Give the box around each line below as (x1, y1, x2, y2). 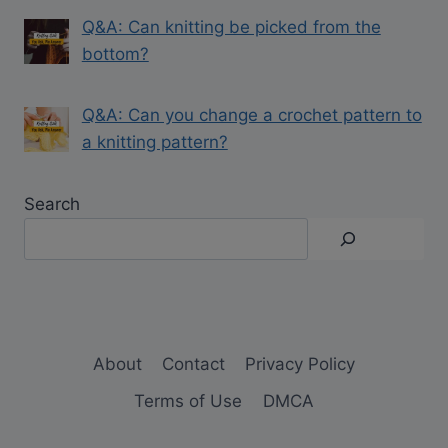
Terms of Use (134, 391, 243, 412)
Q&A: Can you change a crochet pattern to (81, 105, 422, 126)
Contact (162, 354, 225, 375)
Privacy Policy (245, 354, 356, 375)
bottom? (81, 43, 149, 64)
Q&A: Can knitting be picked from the (81, 16, 381, 37)
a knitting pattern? (81, 132, 228, 153)
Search (24, 193, 80, 214)
